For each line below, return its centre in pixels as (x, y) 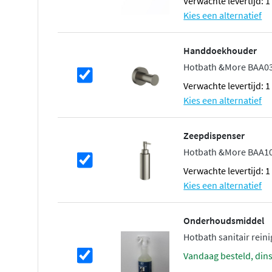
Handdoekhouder (220, 51)
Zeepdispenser (214, 136)
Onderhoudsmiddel (224, 221)
